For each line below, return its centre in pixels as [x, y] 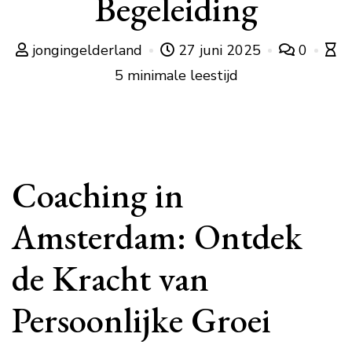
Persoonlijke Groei [141, 320]
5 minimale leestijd [176, 75]
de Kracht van [110, 278]
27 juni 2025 [220, 50]
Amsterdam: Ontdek [157, 236]
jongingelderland [87, 50]
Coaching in [98, 195]
